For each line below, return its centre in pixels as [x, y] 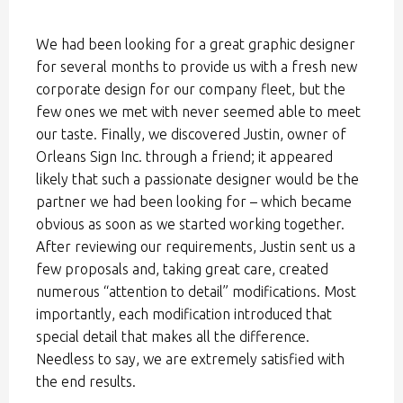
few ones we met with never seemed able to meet [198, 112]
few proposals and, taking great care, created [182, 269]
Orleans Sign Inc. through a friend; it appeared [184, 157]
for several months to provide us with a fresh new [197, 67]
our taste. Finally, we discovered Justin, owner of [191, 134]
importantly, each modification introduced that [184, 314]
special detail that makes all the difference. [173, 337]
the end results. [86, 382]
